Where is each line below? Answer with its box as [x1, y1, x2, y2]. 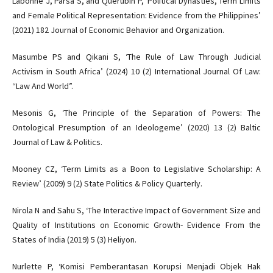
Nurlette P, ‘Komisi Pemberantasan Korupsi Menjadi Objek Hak [12, 260, 261, 272]
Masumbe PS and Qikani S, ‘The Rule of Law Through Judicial [12, 51, 261, 62]
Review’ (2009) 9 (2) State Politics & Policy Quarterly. [12, 177, 202, 189]
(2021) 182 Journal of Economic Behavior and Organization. [12, 24, 224, 35]
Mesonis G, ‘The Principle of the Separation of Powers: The [12, 107, 261, 118]
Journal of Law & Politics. [12, 136, 102, 147]
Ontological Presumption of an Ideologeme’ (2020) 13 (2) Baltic [12, 121, 261, 133]
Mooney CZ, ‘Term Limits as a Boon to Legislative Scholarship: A [12, 163, 261, 174]
